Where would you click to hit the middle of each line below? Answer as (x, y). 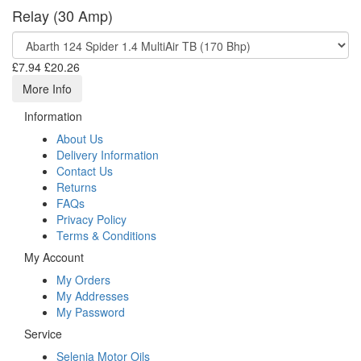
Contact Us (85, 171)
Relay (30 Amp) (62, 15)
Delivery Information (108, 155)
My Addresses (93, 296)
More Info (47, 89)
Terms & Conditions (106, 235)
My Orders (83, 280)
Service (43, 334)
